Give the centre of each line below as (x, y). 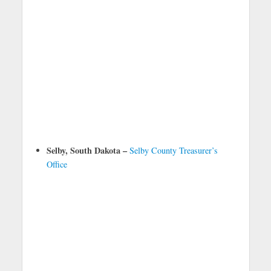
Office (57, 164)
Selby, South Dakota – (87, 150)
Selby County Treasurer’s (173, 150)
